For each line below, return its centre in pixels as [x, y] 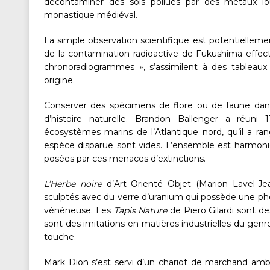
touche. [60, 237]
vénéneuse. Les [79, 211]
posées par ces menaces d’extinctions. [125, 159]
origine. [59, 80]
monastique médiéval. [91, 15]
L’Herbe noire [73, 184]
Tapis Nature [140, 211]
